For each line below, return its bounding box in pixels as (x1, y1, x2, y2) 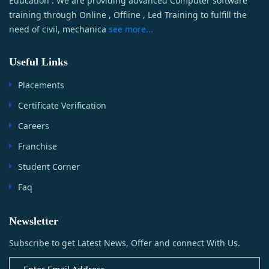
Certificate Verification (18, 99, 106, 111)
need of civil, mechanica (9, 23, 106, 35)
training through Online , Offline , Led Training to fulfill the (9, 8, 247, 20)
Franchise (18, 140, 57, 152)
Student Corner (18, 160, 80, 172)
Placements (18, 79, 64, 91)
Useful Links (9, 55, 68, 68)
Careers (18, 119, 49, 131)
